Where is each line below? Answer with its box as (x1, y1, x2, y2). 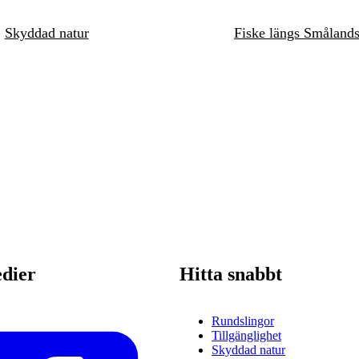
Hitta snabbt (179, 263, 282, 284)
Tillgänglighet (212, 328, 281, 342)
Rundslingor (212, 313, 274, 328)
